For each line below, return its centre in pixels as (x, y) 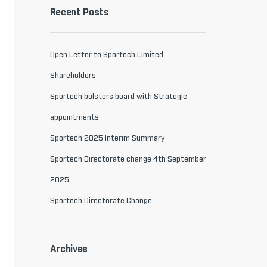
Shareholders (73, 76)
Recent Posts (79, 13)
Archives (69, 249)
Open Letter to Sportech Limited (106, 55)
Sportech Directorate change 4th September (128, 159)
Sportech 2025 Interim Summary (107, 139)
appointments (74, 118)
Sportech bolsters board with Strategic (118, 97)
